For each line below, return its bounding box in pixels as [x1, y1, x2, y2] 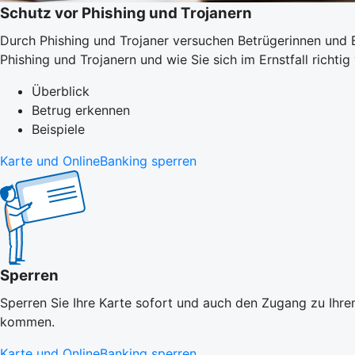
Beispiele [32, 120, 85, 137]
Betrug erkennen [32, 101, 130, 118]
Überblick [32, 82, 90, 99]
